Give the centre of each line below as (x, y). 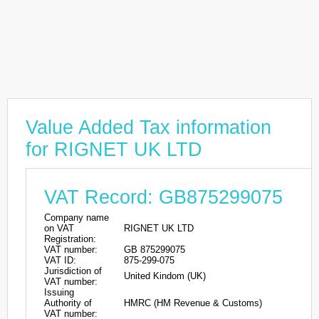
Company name (77, 218)
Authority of (68, 303)
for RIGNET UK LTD (114, 150)
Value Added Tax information (148, 127)
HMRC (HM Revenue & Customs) (193, 303)
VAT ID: (60, 260)
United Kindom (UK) (165, 276)
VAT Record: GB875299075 (163, 197)
